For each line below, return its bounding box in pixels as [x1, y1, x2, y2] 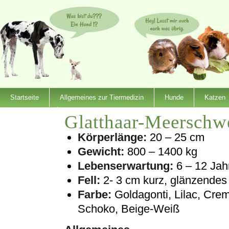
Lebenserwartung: [78, 159, 173, 172]
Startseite [10, 93, 39, 101]
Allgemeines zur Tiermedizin [60, 93, 144, 101]
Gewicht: [78, 145, 127, 158]
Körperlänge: [78, 130, 147, 144]
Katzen [204, 93, 225, 101]
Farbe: [78, 188, 114, 201]
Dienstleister [10, 112, 47, 120]
